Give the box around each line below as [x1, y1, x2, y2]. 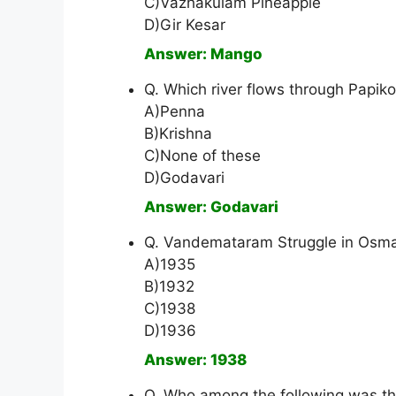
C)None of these [144, 147, 261, 165]
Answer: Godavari [144, 198, 278, 217]
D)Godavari [144, 169, 225, 187]
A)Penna [144, 103, 205, 121]
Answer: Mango [144, 45, 263, 64]
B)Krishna [144, 125, 212, 143]
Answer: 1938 [144, 351, 247, 369]
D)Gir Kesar [144, 16, 225, 34]
